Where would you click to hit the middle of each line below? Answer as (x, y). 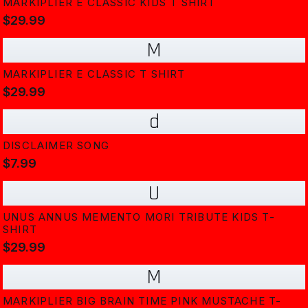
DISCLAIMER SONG (56, 145)
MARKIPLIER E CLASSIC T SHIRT (94, 74)
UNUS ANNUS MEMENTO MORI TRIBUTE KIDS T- (139, 217)
